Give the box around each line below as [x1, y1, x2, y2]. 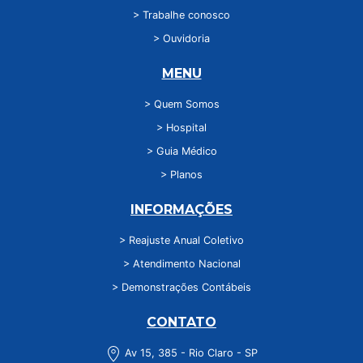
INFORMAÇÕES [130, 202, 233, 218]
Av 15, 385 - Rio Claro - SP [122, 347, 258, 360]
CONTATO [147, 314, 216, 331]
